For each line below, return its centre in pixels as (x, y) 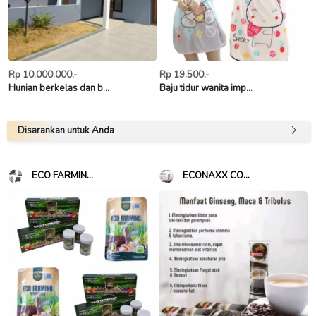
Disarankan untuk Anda (66, 130)
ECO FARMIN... (62, 176)
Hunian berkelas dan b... (59, 88)
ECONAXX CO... (216, 176)
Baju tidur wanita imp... (206, 88)
